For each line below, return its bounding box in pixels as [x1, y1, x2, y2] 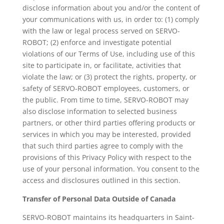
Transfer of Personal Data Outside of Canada [22, 194, 175, 203]
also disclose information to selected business [22, 106, 177, 116]
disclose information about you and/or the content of [22, 3, 200, 12]
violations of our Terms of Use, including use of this [22, 49, 195, 58]
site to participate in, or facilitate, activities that [22, 60, 181, 70]
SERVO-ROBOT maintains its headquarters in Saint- [22, 212, 194, 222]
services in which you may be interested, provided [22, 129, 191, 139]
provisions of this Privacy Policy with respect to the [22, 152, 191, 162]
